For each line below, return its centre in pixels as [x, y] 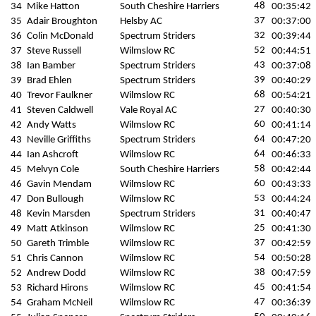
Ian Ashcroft [53, 155]
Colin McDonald [60, 36]
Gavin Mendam [59, 184]
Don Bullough [55, 199]
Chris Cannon [55, 259]
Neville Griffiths [59, 140]
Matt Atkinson [57, 229]
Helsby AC [141, 22]
